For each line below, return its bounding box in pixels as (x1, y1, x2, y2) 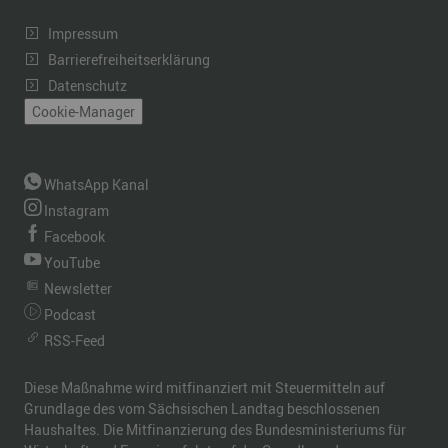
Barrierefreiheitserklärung (48, 50, 210, 70)
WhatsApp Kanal (41, 174, 149, 194)
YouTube (41, 252, 100, 272)
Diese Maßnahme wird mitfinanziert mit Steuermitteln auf (24, 377, 385, 397)
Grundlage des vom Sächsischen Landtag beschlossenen (24, 398, 380, 418)
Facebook (41, 226, 105, 246)
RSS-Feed (41, 330, 105, 350)
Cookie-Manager (32, 102, 135, 122)
